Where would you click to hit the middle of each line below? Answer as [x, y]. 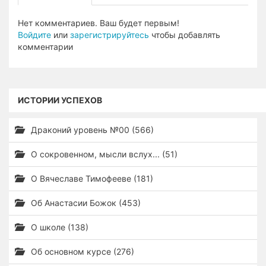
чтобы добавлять [185, 35]
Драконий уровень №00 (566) [91, 130]
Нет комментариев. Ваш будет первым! [99, 23]
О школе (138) [58, 227]
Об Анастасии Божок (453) [85, 203]
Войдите [34, 35]
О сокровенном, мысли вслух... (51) [103, 154]
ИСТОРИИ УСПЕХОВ [60, 100]
